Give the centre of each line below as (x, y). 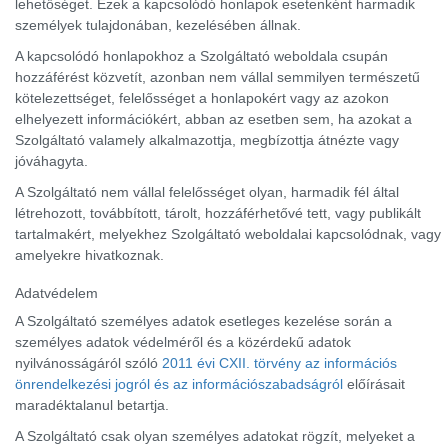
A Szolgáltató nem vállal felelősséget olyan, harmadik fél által (207, 192)
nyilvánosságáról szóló (88, 363)
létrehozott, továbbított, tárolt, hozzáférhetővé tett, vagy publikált (218, 213)
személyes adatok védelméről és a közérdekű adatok (183, 342)
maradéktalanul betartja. (92, 405)
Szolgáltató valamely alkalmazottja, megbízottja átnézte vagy (207, 140)
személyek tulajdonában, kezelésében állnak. (158, 25)
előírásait (374, 384)
